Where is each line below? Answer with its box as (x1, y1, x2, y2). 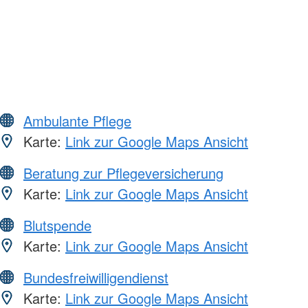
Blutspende (23, 215, 91, 236)
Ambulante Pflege (23, 111, 131, 131)
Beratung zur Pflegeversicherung (23, 163, 223, 184)
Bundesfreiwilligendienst (23, 267, 168, 288)
